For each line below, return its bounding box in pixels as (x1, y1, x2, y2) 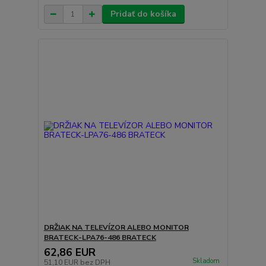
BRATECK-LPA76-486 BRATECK (43, 232, 156, 242)
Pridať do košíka (110, 8, 176, 20)
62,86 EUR (43, 245, 96, 259)
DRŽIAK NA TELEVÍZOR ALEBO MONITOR (43, 222, 189, 232)
